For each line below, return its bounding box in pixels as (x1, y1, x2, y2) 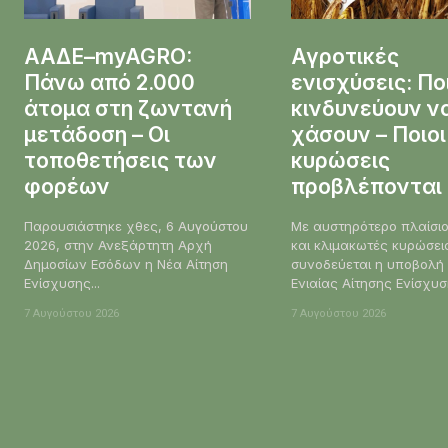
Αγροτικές (291, 44, 400, 69)
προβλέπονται (291, 174, 443, 199)
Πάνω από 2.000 (24, 70, 195, 95)
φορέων (24, 174, 110, 199)
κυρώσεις (291, 148, 391, 173)
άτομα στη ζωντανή (24, 96, 232, 121)
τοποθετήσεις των (24, 148, 217, 173)
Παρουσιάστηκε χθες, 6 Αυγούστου (24, 218, 248, 234)
